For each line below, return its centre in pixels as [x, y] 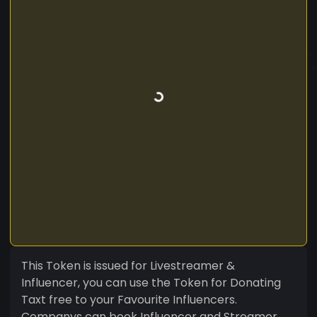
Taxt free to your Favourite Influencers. [129, 299]
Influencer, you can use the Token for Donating [151, 282]
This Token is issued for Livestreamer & [128, 265]
